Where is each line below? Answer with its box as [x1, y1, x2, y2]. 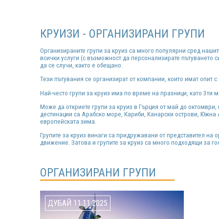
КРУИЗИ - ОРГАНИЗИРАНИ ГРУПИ [40, 26, 205, 41]
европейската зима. [40, 117, 96, 125]
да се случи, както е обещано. [40, 61, 123, 69]
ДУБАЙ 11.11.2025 [48, 198, 108, 208]
